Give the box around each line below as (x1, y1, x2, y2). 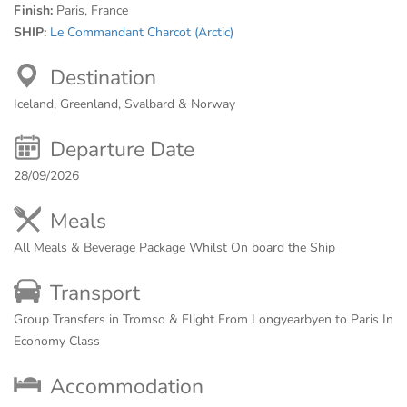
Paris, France (56, 2, 128, 19)
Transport (50, 279, 140, 307)
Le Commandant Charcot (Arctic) (50, 24, 233, 41)
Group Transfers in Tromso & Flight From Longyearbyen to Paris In (14, 311, 393, 328)
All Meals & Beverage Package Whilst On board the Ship (14, 239, 335, 256)
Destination (50, 64, 156, 92)
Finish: (14, 2, 56, 19)
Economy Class (14, 333, 100, 350)
